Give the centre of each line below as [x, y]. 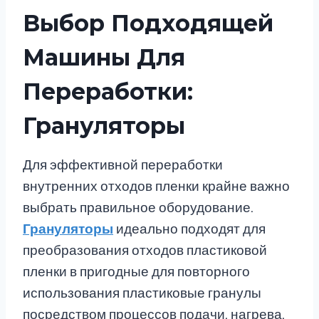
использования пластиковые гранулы [142, 293]
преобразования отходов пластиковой [145, 251]
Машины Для [104, 58]
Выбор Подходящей [148, 23]
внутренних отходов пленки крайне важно [156, 187]
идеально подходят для [189, 229]
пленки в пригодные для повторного [136, 272]
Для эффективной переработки [123, 165]
